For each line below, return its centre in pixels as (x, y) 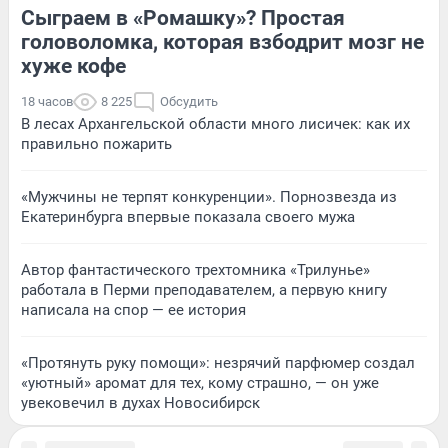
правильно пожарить (96, 143)
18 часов (47, 101)
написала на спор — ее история (133, 309)
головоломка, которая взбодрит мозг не (222, 41)
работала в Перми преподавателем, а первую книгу (204, 289)
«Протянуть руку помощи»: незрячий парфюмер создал (218, 362)
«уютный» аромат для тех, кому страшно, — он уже (200, 382)
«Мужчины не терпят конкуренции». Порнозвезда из (209, 196)
